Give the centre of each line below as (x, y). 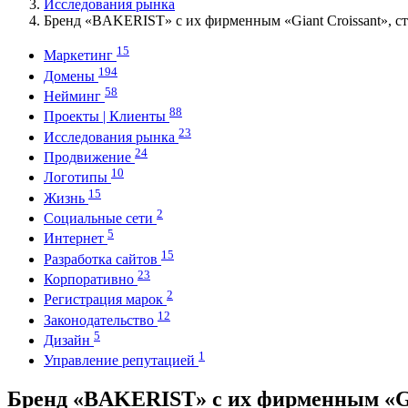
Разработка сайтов (102, 259)
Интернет (76, 239)
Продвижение (89, 157)
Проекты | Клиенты (107, 117)
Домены (71, 76)
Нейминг (74, 96)
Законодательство (101, 320)
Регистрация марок (105, 300)
